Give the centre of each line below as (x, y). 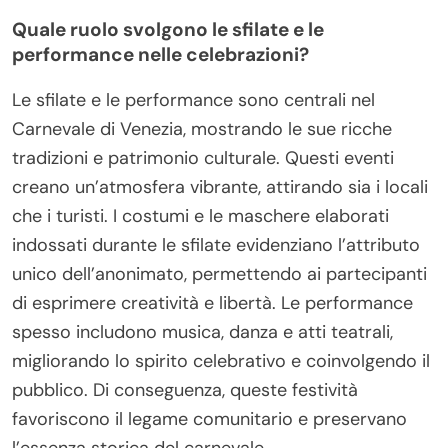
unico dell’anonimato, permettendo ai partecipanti (219, 273)
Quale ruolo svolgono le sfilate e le (168, 29)
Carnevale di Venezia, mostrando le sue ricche (202, 128)
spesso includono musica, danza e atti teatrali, (202, 331)
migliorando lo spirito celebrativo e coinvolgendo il (221, 360)
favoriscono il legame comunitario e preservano (209, 418)
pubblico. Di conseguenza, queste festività (185, 389)
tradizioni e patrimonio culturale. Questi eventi (203, 157)
